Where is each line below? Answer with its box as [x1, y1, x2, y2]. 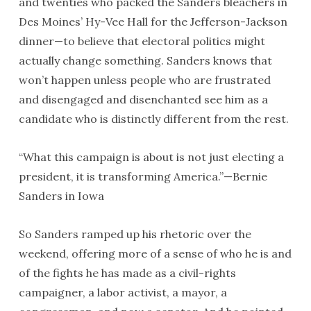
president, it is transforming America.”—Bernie [18, 169, 267, 183]
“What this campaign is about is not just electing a [18, 150, 284, 164]
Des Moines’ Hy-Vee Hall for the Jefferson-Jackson [18, 15, 287, 28]
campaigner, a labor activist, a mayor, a [18, 285, 227, 299]
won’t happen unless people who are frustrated [18, 73, 271, 87]
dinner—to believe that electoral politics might [18, 34, 265, 48]
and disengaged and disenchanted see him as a [18, 92, 268, 106]
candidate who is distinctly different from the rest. [18, 112, 289, 126]
